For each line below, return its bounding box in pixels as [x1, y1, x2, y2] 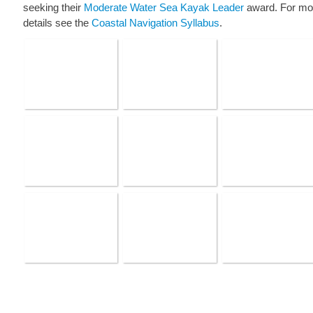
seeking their [23, 1, 84, 13]
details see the [23, 17, 92, 29]
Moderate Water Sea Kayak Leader [84, 1, 244, 13]
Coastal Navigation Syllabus [92, 17, 219, 29]
